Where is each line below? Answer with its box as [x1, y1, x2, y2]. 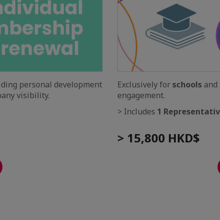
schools [172, 79, 202, 90]
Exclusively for [117, 79, 172, 90]
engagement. [117, 89, 165, 101]
